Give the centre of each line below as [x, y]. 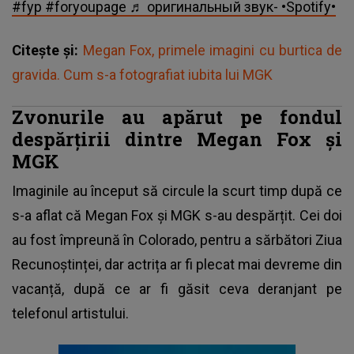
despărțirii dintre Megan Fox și [177, 138]
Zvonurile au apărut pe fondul [177, 116]
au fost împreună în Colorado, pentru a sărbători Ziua [177, 239]
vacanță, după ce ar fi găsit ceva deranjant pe [177, 288]
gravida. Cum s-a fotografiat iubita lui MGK [142, 74]
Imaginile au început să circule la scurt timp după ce [177, 190]
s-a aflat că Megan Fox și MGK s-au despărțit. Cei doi [177, 215]
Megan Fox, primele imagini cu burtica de [212, 50]
